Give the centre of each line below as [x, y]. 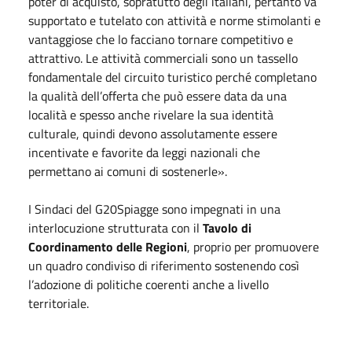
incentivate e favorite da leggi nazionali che [144, 152]
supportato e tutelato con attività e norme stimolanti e [174, 20]
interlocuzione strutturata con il [115, 227]
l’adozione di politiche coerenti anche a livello [148, 284]
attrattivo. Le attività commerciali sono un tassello [163, 58]
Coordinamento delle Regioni [108, 246]
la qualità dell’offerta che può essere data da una [158, 95]
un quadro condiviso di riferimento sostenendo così [164, 265]
